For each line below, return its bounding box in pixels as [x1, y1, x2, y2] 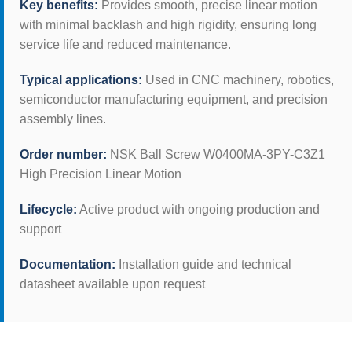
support [20, 222, 61, 236]
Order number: [20, 148, 107, 162]
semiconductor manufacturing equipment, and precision [20, 93, 328, 107]
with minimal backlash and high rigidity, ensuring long [20, 18, 317, 32]
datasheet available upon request [20, 277, 205, 291]
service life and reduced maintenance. [20, 38, 231, 52]
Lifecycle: [20, 203, 77, 217]
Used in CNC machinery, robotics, [142, 73, 334, 87]
